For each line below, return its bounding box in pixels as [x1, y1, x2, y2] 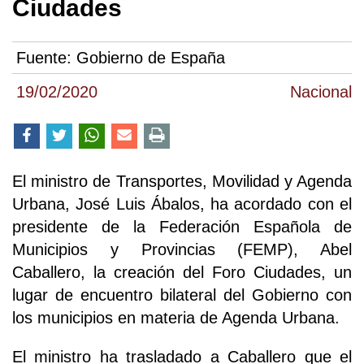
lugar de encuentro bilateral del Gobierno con [12, 285, 352, 304]
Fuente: [16, 48, 76, 67]
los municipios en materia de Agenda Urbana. [12, 308, 340, 327]
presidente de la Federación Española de [12, 217, 352, 236]
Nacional [290, 82, 352, 101]
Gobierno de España [76, 48, 225, 67]
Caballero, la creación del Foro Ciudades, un [12, 262, 352, 281]
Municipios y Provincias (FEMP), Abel [12, 240, 352, 258]
